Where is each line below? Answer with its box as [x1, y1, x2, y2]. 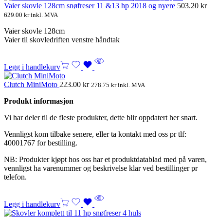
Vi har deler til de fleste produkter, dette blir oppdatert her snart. [4, 113, 198, 122]
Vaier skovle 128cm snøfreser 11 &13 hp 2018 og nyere [4, 1, 177, 10]
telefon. [4, 172, 27, 181]
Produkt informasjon [4, 96, 73, 105]
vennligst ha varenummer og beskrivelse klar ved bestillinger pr [4, 163, 198, 172]
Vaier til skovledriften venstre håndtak [4, 35, 120, 44]
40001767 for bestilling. [4, 138, 77, 147]
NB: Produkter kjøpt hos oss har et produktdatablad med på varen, [4, 155, 207, 163]
